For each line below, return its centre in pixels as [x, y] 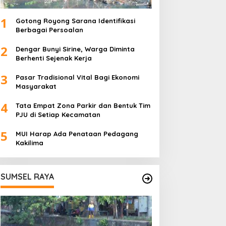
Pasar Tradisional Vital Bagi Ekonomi [77, 77]
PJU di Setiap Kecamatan [58, 115]
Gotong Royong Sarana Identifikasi [75, 21]
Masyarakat [36, 87]
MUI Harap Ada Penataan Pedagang [77, 134]
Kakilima [29, 143]
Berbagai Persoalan [49, 30]
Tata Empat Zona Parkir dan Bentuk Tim [83, 106]
